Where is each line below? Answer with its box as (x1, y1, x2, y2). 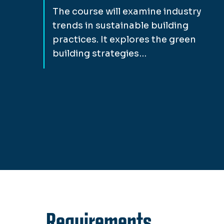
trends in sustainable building (52, 19, 188, 31)
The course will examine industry (52, 5, 201, 17)
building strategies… (52, 47, 146, 59)
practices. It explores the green (52, 33, 196, 45)
